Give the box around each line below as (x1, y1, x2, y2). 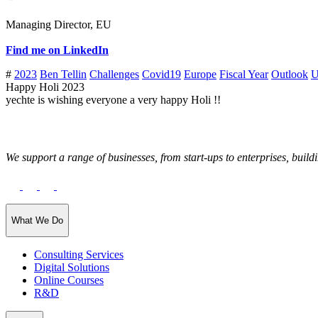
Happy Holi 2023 (6, 81, 84, 94)
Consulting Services (34, 248, 124, 261)
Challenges (89, 68, 139, 81)
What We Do (11, 215, 63, 226)
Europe (184, 68, 216, 81)
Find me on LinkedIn (6, 44, 109, 57)
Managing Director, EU (6, 18, 111, 31)
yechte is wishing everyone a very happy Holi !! (6, 94, 221, 106)
